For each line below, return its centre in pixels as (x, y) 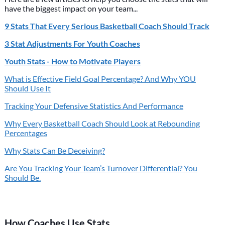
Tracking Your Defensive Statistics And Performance (94, 106)
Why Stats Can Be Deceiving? (54, 150)
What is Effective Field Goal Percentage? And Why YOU (100, 79)
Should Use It (27, 88)
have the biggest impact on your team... (71, 8)
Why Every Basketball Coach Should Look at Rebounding (102, 123)
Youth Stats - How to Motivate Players (72, 61)
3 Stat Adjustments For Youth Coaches (72, 43)
